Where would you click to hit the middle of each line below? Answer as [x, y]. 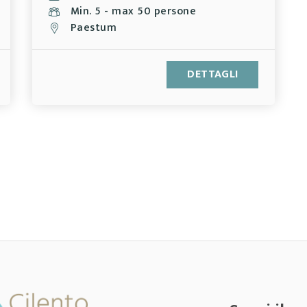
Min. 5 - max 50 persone [133, 11]
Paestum [93, 28]
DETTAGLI [213, 74]
